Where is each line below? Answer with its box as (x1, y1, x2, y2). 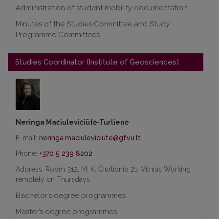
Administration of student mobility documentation (16, 3, 188, 13)
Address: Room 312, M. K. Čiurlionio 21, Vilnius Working (16, 165, 191, 174)
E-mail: (16, 134, 39, 142)
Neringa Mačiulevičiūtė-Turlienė (16, 118, 129, 127)
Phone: (16, 150, 39, 158)
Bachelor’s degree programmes (16, 191, 126, 200)
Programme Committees (16, 30, 100, 40)
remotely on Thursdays (16, 175, 90, 184)
